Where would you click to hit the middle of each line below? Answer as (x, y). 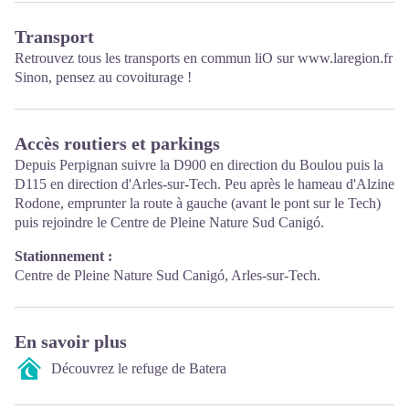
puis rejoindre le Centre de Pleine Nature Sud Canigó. (169, 222)
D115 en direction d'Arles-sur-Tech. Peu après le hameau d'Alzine (204, 184)
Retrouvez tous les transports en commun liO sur (156, 58)
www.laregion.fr (345, 58)
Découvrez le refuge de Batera (139, 368)
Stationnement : (63, 256)
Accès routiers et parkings (117, 143)
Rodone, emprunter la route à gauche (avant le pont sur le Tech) (198, 203)
